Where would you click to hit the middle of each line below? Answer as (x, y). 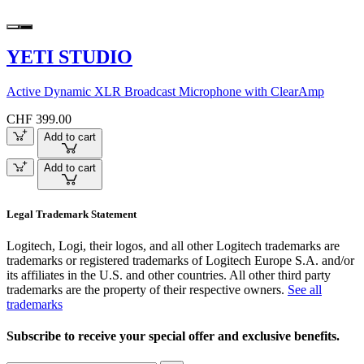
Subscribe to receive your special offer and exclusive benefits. (175, 336)
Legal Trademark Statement (71, 214)
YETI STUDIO (69, 57)
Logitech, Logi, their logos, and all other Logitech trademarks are (173, 245)
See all (305, 289)
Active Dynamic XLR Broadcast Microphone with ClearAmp (165, 92)
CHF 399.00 (39, 119)
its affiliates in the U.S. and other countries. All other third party (169, 275)
